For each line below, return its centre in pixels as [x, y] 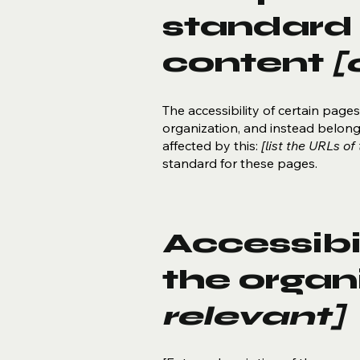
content [247, 63]
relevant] [253, 316]
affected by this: [211, 145]
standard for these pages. [239, 163]
